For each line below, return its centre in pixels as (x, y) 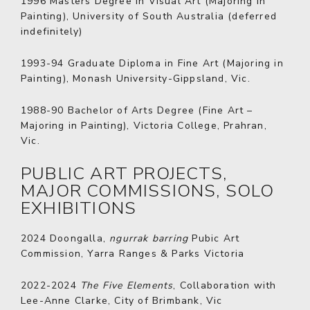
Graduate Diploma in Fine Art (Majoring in (174, 63)
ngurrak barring (149, 238)
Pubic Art (214, 238)
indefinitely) (52, 31)
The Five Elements (127, 285)
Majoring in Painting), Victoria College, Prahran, (144, 126)
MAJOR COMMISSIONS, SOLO (148, 191)
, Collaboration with (225, 285)
